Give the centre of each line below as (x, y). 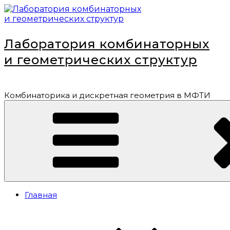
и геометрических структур (101, 60)
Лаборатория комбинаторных (107, 44)
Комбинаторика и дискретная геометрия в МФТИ (107, 95)
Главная (41, 195)
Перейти (23, 8)
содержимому (35, 28)
